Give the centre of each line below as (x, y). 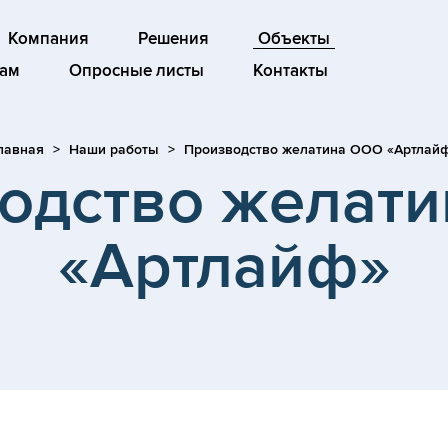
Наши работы (114, 149)
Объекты (293, 39)
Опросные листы (136, 71)
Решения (173, 39)
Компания (48, 39)
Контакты (290, 71)
